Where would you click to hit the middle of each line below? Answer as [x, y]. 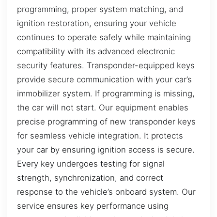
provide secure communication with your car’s [104, 79]
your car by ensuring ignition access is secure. [106, 149]
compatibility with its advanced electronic [96, 51]
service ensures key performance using [93, 206]
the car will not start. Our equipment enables [103, 107]
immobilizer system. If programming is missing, [106, 93]
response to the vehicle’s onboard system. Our [106, 192]
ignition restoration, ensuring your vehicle [97, 23]
